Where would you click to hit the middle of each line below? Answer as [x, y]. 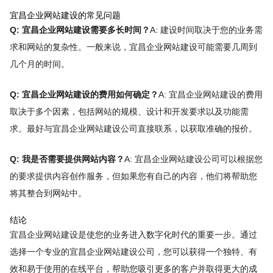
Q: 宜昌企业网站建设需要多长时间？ [80, 30]
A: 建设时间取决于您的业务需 [206, 30]
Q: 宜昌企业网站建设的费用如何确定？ [84, 94]
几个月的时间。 [39, 64]
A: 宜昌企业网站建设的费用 [210, 94]
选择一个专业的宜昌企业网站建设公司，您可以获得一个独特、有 [133, 252]
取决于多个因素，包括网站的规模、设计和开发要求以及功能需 [129, 111]
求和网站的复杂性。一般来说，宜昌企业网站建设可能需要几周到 [133, 47]
